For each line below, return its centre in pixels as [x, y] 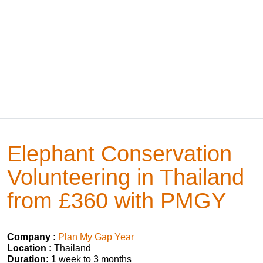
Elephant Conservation [119, 154]
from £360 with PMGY [117, 200]
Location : [29, 248]
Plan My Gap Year [96, 237]
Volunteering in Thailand [126, 177]
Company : [31, 237]
